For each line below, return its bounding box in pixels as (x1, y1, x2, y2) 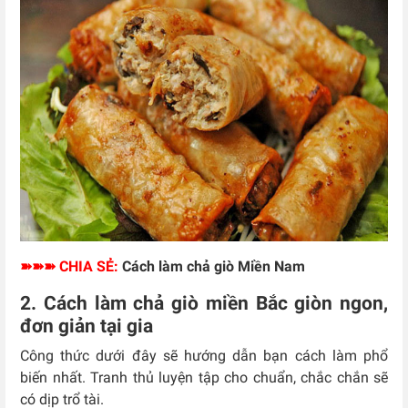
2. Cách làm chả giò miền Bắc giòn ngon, (20, 292, 388, 315)
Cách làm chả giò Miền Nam (118, 258, 309, 276)
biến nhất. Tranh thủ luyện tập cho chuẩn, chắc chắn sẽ (20, 369, 388, 387)
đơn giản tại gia (20, 315, 153, 338)
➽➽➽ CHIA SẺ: (20, 258, 118, 276)
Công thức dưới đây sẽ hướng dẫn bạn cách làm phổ (20, 347, 388, 365)
